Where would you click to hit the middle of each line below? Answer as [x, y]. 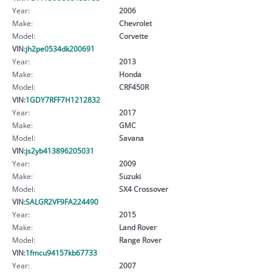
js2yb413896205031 [60, 150]
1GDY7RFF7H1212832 [63, 99]
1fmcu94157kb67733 [61, 252]
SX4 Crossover [143, 189]
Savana [131, 138]
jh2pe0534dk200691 [60, 48]
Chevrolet [135, 23]
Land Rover [138, 227]
